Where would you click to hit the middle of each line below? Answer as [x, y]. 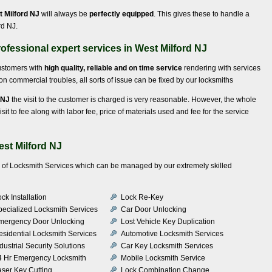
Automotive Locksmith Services [172, 233]
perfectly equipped [121, 14]
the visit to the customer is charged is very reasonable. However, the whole [133, 99]
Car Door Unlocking [154, 209]
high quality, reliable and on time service [113, 68]
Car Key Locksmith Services [167, 246]
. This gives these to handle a [202, 14]
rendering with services [221, 68]
